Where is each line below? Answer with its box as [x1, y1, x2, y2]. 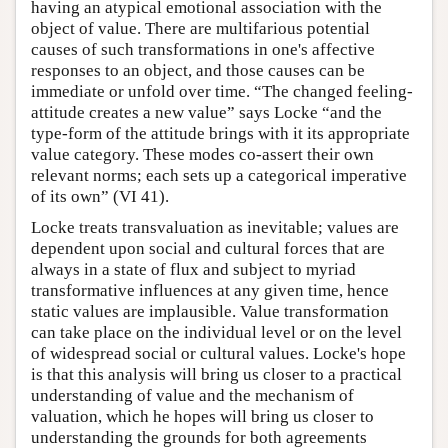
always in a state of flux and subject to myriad [31, 260, 356, 280]
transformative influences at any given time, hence [31, 281, 389, 301]
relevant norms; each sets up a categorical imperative [31, 166, 407, 186]
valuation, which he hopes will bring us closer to [31, 407, 374, 427]
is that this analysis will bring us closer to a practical [31, 365, 402, 385]
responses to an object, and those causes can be [31, 61, 365, 81]
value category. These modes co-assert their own [31, 145, 374, 165]
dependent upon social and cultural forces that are [31, 239, 385, 259]
